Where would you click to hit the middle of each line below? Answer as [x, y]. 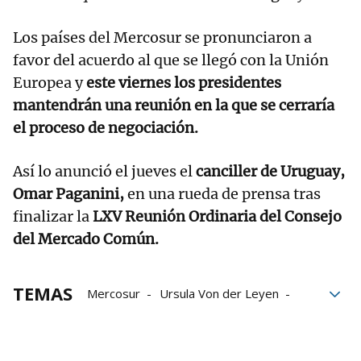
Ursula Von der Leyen [219, 294]
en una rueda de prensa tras [222, 194]
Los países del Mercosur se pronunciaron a [162, 38]
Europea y [50, 83]
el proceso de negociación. [106, 128]
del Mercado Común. [86, 239]
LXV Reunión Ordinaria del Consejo [217, 217]
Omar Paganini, [68, 194]
